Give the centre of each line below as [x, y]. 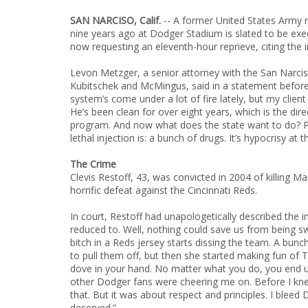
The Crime [93, 164]
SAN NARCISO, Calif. [115, 20]
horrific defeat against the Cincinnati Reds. [164, 190]
